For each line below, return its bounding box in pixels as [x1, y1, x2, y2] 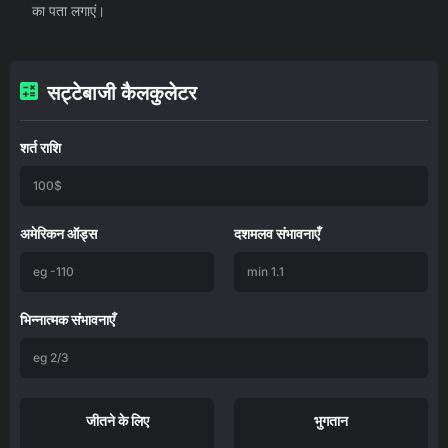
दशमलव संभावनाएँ [234, 224, 320, 242]
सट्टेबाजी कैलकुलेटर [47, 80, 197, 105]
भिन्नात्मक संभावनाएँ [20, 310, 115, 328]
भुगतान [314, 411, 348, 429]
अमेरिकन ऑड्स [20, 224, 97, 242]
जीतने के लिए [85, 411, 149, 429]
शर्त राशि [20, 138, 61, 156]
